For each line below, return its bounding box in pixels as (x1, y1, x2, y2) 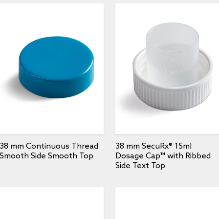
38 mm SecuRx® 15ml (115, 141, 192, 151)
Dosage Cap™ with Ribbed (115, 151, 211, 161)
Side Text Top (115, 161, 165, 171)
